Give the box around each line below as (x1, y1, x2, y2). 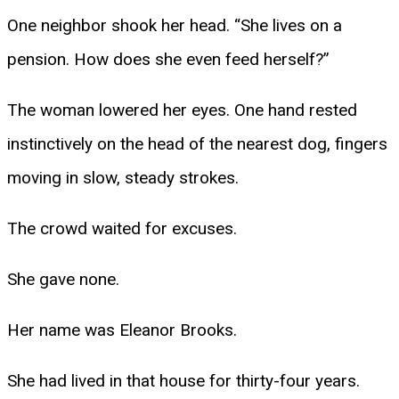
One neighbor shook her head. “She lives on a (7, 14, 342, 36)
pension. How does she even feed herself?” (7, 48, 330, 69)
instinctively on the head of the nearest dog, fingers (7, 133, 387, 154)
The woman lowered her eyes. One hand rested (7, 99, 357, 120)
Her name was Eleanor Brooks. (7, 319, 237, 340)
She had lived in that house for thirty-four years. (7, 370, 360, 391)
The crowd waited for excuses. (7, 217, 237, 239)
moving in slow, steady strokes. (7, 167, 239, 188)
